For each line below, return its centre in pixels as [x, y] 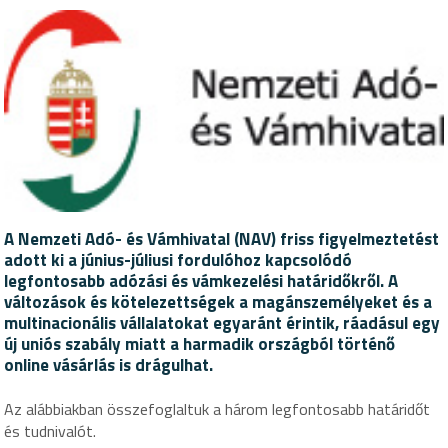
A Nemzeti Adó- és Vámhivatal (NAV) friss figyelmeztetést [222, 239]
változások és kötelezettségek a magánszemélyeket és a [218, 302]
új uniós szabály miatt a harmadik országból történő [200, 344]
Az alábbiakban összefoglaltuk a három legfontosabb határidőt [217, 409]
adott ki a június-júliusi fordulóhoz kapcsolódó [178, 260]
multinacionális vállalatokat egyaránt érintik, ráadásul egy [222, 323]
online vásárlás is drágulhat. [109, 365]
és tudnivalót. [50, 431]
